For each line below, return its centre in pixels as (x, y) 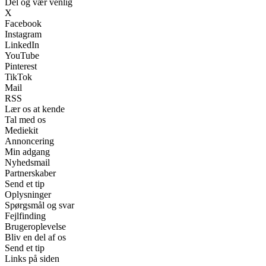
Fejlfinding (25, 216)
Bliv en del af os (35, 237)
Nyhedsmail (27, 162)
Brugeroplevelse (35, 226)
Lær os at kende (35, 109)
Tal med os (25, 119)
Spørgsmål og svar (39, 205)
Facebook (23, 23)
